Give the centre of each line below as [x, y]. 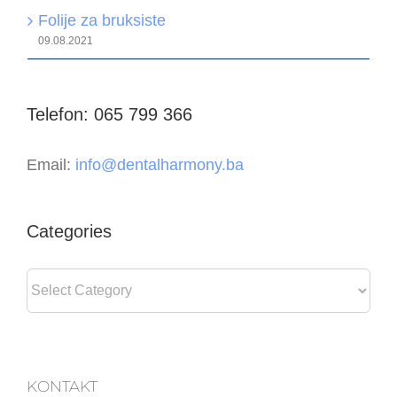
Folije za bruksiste [102, 21]
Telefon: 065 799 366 [109, 115]
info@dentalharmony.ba [160, 164]
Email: [51, 164]
